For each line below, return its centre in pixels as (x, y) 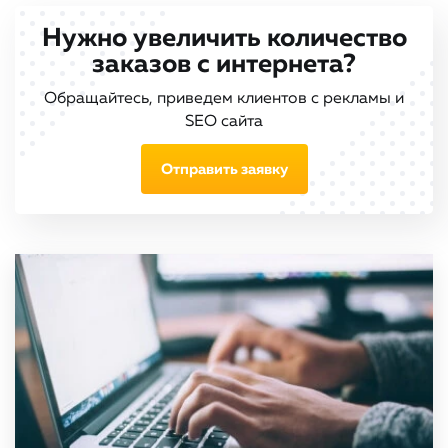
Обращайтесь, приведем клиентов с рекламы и (224, 99)
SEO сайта (224, 122)
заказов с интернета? (224, 65)
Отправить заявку (224, 169)
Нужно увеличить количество (224, 39)
